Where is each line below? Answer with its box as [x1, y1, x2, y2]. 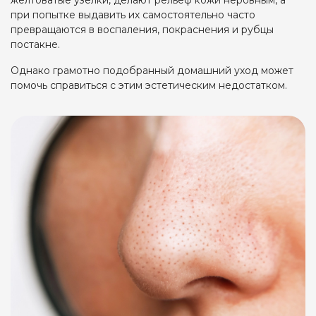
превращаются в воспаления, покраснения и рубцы [11, 23, 274, 36]
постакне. [11, 38, 60, 51]
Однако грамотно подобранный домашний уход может [11, 64, 293, 77]
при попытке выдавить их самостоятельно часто [11, 8, 255, 21]
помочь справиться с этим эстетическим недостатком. [11, 79, 287, 92]
